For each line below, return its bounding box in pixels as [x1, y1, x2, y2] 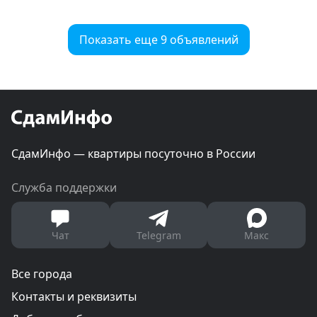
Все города [11, 266, 72, 282]
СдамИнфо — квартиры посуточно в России [11, 146, 255, 162]
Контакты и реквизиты [11, 289, 137, 305]
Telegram [136, 229, 181, 243]
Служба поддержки [11, 180, 117, 196]
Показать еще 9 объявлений [79, 32, 238, 48]
